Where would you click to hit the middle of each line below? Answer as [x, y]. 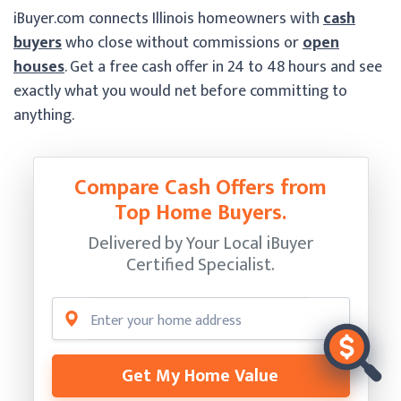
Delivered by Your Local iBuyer [200, 243]
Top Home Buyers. [200, 213]
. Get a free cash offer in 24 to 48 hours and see [223, 67]
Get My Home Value [200, 375]
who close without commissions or [182, 43]
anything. [44, 115]
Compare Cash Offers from [200, 188]
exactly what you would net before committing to [180, 91]
